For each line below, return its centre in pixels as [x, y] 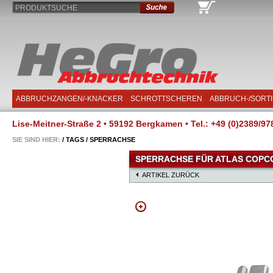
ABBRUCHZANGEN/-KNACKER [69, 99]
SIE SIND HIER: [36, 140]
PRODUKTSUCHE [46, 8]
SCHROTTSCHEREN [166, 99]
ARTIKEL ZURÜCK [171, 175]
